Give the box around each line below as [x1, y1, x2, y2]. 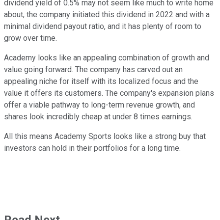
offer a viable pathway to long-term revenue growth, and [4, 100, 195, 110]
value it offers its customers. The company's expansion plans [4, 88, 214, 98]
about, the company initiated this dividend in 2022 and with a [4, 9, 210, 19]
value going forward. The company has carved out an [4, 64, 183, 74]
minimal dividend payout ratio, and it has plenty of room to [4, 21, 201, 31]
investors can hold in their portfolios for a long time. [4, 143, 185, 153]
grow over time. [4, 33, 57, 43]
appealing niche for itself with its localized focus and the [4, 76, 198, 86]
